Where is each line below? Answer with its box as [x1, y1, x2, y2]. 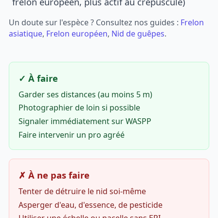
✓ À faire [18, 72, 58, 84]
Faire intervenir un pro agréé [18, 129, 125, 140]
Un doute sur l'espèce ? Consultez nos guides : [9, 17, 181, 28]
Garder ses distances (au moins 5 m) [18, 89, 152, 100]
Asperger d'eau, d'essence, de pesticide [18, 199, 163, 210]
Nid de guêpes [111, 28, 165, 39]
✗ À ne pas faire [18, 168, 90, 181]
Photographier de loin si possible [18, 102, 140, 113]
